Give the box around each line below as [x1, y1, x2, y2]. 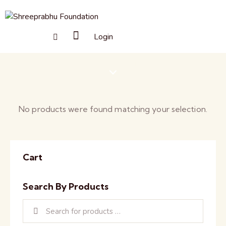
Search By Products [23, 180, 108, 192]
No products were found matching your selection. [19, 104, 207, 115]
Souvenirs [82, 52, 144, 70]
